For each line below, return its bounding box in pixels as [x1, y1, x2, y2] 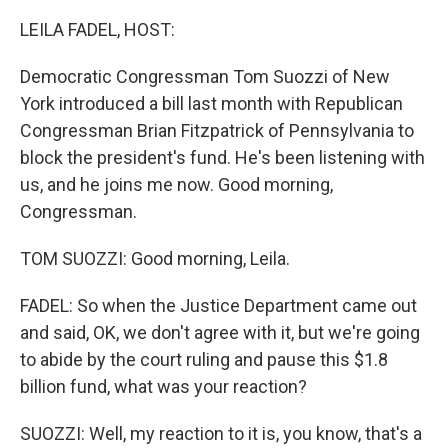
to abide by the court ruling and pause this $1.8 [20, 349, 388, 370]
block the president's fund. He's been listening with [20, 147, 425, 168]
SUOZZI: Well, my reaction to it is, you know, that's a [20, 423, 422, 444]
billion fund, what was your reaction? [20, 376, 307, 397]
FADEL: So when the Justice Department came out [20, 295, 417, 316]
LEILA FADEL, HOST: [20, 19, 175, 40]
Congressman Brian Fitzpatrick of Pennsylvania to [20, 120, 414, 141]
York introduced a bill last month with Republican [20, 93, 403, 114]
